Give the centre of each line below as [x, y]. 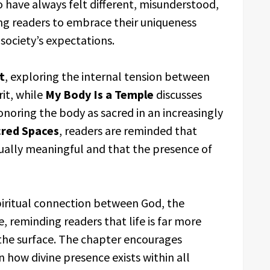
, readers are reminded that [128, 130]
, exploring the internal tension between [107, 76]
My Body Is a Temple [99, 94]
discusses [178, 94]
